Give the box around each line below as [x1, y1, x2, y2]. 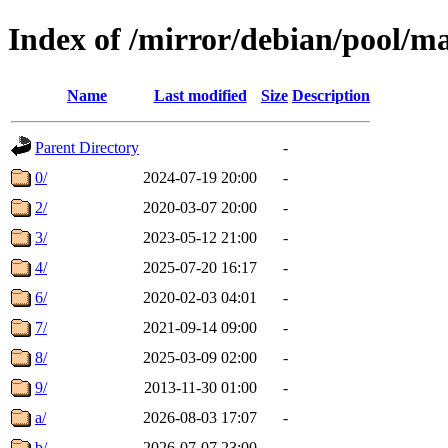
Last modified [153, 86, 247, 104]
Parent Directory [35, 138, 139, 156]
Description [292, 86, 370, 104]
